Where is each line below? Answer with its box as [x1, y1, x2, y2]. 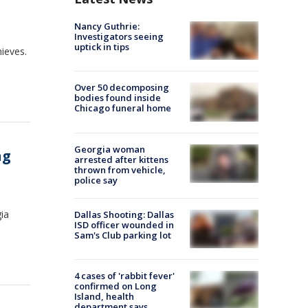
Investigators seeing [74, 30, 164, 43]
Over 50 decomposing [74, 81, 169, 94]
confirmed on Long [74, 279, 157, 292]
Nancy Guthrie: [74, 20, 140, 32]
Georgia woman [74, 142, 145, 155]
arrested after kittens [74, 153, 168, 166]
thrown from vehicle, [74, 163, 166, 176]
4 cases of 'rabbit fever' [74, 269, 175, 282]
